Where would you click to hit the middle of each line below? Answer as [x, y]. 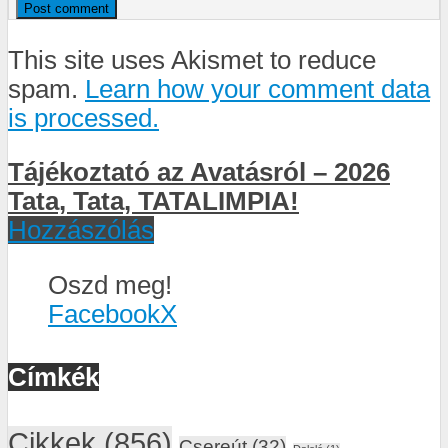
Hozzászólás [81, 230]
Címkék [53, 377]
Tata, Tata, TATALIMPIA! [153, 201]
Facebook [104, 314]
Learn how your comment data [257, 88]
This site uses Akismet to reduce [192, 59]
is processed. [83, 117]
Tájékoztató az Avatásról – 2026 [199, 172]
